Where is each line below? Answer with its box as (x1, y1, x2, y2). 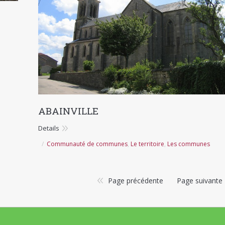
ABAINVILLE (38, 104, 98, 117)
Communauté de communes (47, 139, 128, 148)
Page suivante (177, 175, 223, 185)
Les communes (167, 139, 210, 148)
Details (38, 123, 59, 133)
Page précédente (108, 175, 164, 185)
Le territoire (131, 139, 164, 148)
